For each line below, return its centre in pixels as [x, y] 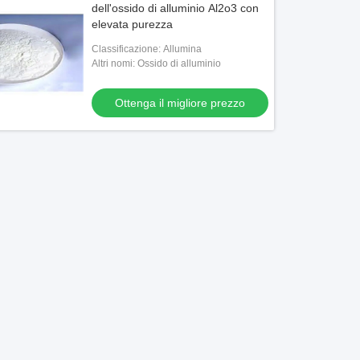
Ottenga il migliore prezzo [180, 103]
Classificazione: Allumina [147, 49]
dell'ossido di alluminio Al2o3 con [176, 8]
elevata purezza [133, 24]
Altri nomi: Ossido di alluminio [157, 63]
